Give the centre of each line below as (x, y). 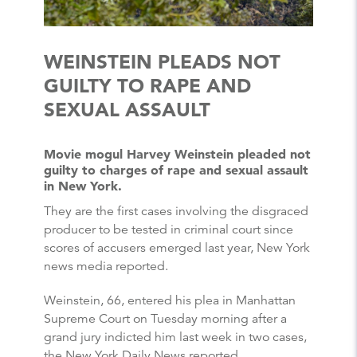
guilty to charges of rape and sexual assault (176, 170)
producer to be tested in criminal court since (169, 229)
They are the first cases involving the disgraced (176, 211)
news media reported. (106, 266)
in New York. (83, 186)
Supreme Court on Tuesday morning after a (165, 318)
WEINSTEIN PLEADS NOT (162, 62)
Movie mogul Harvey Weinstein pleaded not (177, 154)
